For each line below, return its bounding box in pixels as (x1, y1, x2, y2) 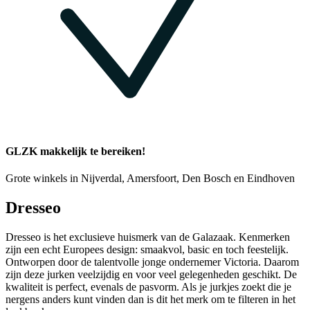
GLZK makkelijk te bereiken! (6, 145, 145, 158)
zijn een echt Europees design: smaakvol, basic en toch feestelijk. (6, 244, 289, 256)
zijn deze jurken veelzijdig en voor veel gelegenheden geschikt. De (6, 268, 297, 281)
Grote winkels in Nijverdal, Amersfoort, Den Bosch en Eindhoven (6, 172, 295, 185)
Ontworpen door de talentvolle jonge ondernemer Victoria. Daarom (6, 256, 299, 268)
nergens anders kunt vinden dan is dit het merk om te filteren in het (6, 293, 295, 306)
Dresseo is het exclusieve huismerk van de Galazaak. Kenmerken (6, 231, 290, 244)
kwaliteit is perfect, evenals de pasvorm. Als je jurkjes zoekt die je (6, 281, 291, 293)
